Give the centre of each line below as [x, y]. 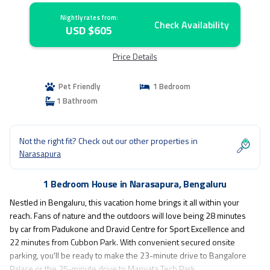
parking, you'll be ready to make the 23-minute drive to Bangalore [128, 255]
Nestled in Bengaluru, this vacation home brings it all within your [124, 202]
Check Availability [191, 25]
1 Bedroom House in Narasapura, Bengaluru [135, 184]
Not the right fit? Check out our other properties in [108, 141]
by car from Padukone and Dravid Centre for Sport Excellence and [127, 229]
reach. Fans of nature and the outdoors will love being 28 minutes [128, 215]
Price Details [135, 56]
